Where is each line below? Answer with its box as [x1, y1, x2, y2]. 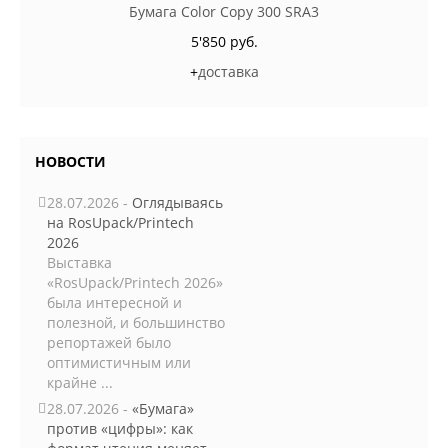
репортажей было [47, 333, 171, 352]
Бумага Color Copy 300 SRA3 [129, 2, 319, 21]
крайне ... [47, 373, 113, 392]
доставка [197, 62, 259, 81]
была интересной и [47, 293, 182, 312]
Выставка [47, 253, 112, 272]
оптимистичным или [47, 353, 191, 372]
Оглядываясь [132, 193, 223, 212]
